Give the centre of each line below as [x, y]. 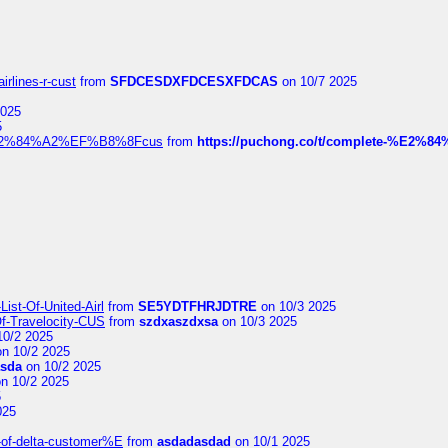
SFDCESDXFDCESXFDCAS [194, 81]
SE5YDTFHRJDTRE [197, 306]
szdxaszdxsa [178, 321]
